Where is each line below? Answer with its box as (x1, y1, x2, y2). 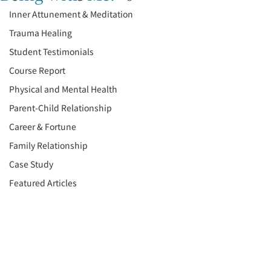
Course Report (9, 64, 65, 76)
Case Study (9, 158, 53, 170)
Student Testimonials (9, 45, 94, 57)
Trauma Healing (9, 27, 72, 39)
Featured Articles (9, 177, 77, 189)
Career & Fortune (9, 120, 76, 132)
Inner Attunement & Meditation (9, 8, 133, 20)
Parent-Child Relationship (9, 102, 112, 114)
